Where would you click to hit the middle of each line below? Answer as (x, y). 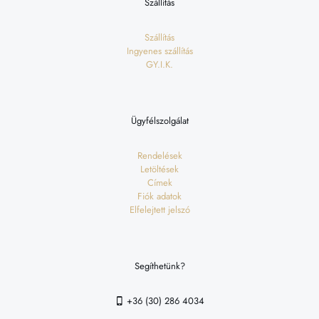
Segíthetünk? (159, 266)
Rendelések (159, 156)
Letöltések (159, 169)
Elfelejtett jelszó (159, 210)
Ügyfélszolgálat (159, 121)
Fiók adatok (159, 197)
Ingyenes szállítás (159, 51)
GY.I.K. (159, 65)
